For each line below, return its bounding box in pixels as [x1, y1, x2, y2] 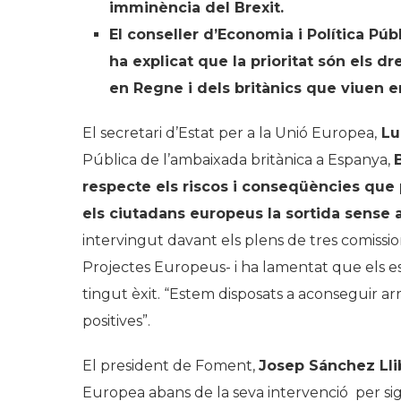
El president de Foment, [82, 357, 259, 375]
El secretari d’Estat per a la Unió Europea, [82, 124, 377, 142]
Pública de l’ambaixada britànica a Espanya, [82, 151, 394, 169]
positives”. [82, 312, 150, 330]
